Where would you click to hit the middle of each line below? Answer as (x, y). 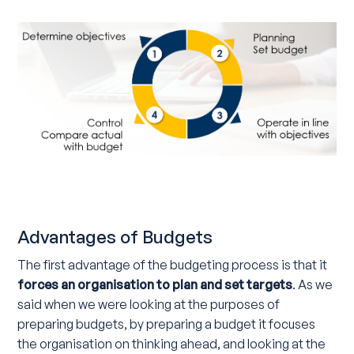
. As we (313, 284)
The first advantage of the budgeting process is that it (173, 264)
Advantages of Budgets (115, 236)
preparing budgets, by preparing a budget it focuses (167, 324)
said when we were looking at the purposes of (149, 304)
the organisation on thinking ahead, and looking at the (172, 343)
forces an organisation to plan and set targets (155, 284)
